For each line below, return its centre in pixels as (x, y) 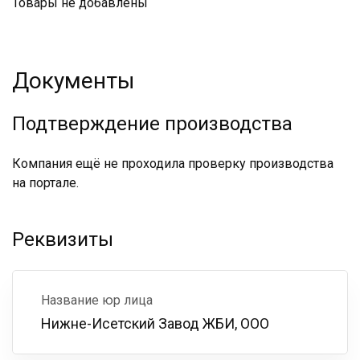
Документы (74, 81)
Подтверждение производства (152, 124)
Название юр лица (97, 300)
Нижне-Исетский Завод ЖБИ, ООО (155, 323)
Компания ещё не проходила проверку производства (173, 164)
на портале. (45, 183)
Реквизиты (63, 239)
